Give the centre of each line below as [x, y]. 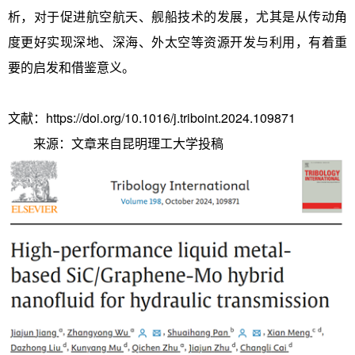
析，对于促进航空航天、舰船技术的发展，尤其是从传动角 [177, 17]
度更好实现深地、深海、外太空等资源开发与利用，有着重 [177, 42]
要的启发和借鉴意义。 [71, 67]
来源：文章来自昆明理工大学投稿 [128, 143]
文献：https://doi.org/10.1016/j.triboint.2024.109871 [152, 118]
